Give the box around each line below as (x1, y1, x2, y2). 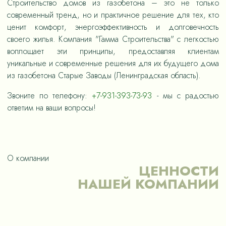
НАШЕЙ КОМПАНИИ (78, 175, 219, 194)
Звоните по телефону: (7, 90, 92, 101)
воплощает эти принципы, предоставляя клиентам (7, 45, 219, 57)
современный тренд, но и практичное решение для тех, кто (7, 9, 219, 21)
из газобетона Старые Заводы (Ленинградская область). (7, 70, 201, 81)
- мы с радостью (152, 90, 219, 101)
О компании (7, 152, 49, 164)
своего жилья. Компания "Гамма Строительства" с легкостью (7, 33, 219, 45)
